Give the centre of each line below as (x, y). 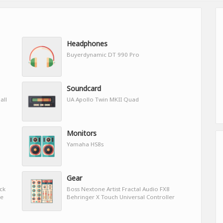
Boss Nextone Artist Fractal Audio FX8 (118, 189)
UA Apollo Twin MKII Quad (103, 99)
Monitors (82, 133)
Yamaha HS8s (85, 144)
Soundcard (84, 88)
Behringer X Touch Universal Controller (121, 197)
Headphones (87, 43)
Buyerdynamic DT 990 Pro (103, 54)
